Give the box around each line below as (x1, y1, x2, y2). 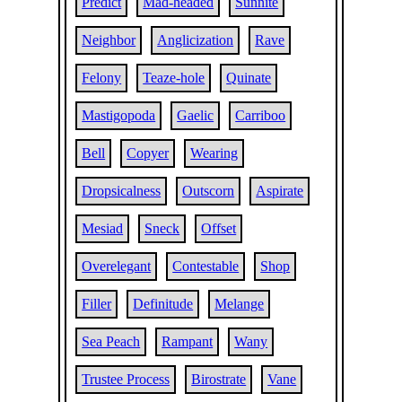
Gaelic (177, 108, 214, 123)
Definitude (133, 296, 194, 311)
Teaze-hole (143, 70, 205, 85)
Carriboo (235, 108, 286, 123)
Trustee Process (82, 371, 170, 387)
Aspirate (256, 183, 304, 198)
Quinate (226, 70, 272, 85)
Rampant (162, 334, 214, 349)
